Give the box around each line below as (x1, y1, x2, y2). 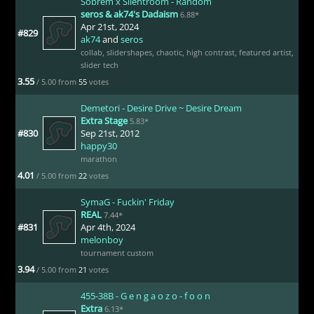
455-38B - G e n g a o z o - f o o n (80, 289, 210, 302)
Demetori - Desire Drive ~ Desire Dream (80, 101, 242, 114)
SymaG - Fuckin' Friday (80, 195, 175, 208)
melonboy (80, 233, 123, 246)
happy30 (80, 139, 117, 152)
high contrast (186, 46, 235, 57)
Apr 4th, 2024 (80, 220, 135, 233)
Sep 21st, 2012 (80, 126, 139, 139)
